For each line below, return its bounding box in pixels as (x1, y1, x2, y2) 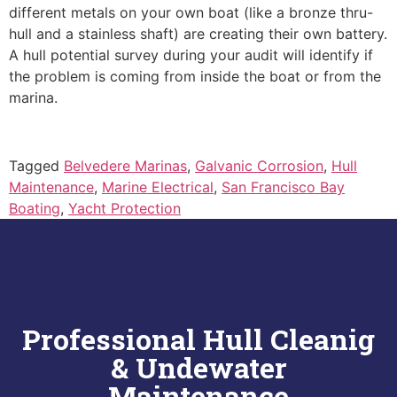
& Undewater (110, 347, 287, 386)
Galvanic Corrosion (195, 157, 323, 175)
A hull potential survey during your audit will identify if (9, 46, 373, 65)
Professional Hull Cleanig (22, 319, 375, 358)
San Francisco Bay (222, 178, 345, 197)
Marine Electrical (102, 178, 214, 197)
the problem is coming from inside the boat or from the (9, 67, 381, 86)
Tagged (9, 157, 64, 175)
